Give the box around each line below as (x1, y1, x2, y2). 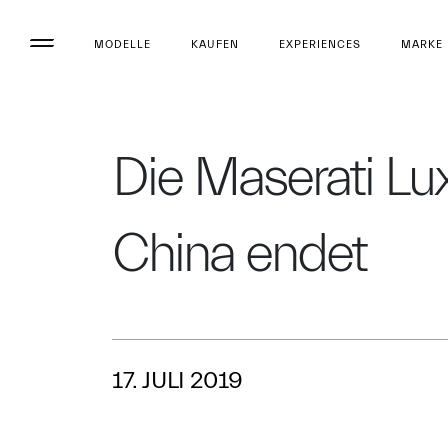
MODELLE (94, 37, 151, 51)
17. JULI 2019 (112, 367, 243, 394)
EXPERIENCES (279, 37, 361, 51)
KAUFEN (191, 37, 239, 51)
